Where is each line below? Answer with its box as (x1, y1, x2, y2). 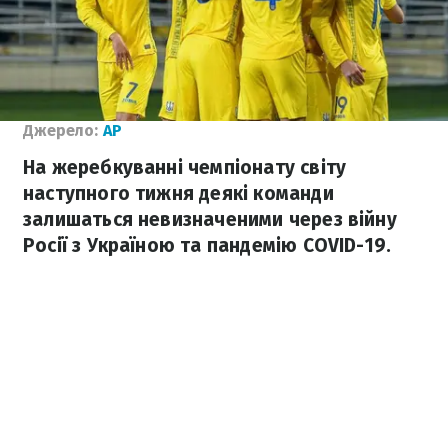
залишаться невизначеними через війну (23, 208, 397, 231)
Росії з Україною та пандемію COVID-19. (23, 234, 392, 257)
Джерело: (23, 121, 98, 140)
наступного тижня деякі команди (23, 182, 334, 205)
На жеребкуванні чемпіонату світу (23, 156, 347, 179)
